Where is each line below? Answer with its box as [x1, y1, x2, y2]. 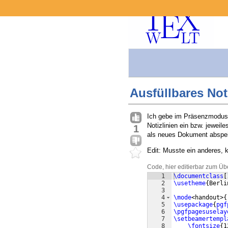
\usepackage [174, 201, 213, 209]
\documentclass [174, 173, 223, 180]
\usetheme [174, 180, 206, 187]
